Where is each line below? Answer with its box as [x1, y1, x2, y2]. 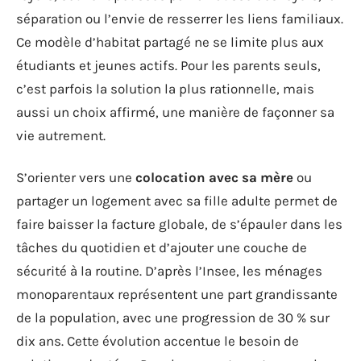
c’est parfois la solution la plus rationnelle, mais [16, 81, 314, 97]
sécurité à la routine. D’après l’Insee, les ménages [16, 262, 322, 279]
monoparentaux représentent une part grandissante [16, 285, 338, 302]
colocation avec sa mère [135, 168, 293, 185]
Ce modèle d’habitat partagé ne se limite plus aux [16, 34, 324, 50]
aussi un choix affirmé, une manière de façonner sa [16, 104, 334, 120]
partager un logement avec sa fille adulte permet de [16, 192, 338, 209]
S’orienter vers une [16, 168, 135, 185]
